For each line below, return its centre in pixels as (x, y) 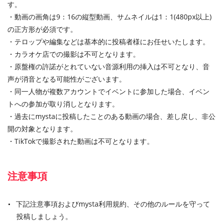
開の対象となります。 (42, 129)
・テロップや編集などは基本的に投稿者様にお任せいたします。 (109, 42)
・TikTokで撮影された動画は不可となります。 (81, 141)
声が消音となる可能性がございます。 (67, 79)
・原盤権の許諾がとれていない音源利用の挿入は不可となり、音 (109, 67)
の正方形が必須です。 (42, 29)
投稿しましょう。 (44, 217)
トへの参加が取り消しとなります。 (63, 104)
